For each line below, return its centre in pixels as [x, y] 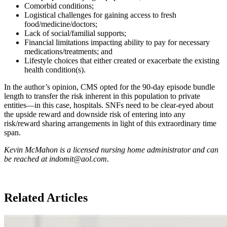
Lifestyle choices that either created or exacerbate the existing [122, 60]
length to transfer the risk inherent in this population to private [102, 96]
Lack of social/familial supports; [75, 33]
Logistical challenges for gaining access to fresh [100, 15]
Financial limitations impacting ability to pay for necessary [117, 42]
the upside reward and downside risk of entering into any [95, 114]
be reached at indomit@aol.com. [56, 159]
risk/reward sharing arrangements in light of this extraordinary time [110, 123]
